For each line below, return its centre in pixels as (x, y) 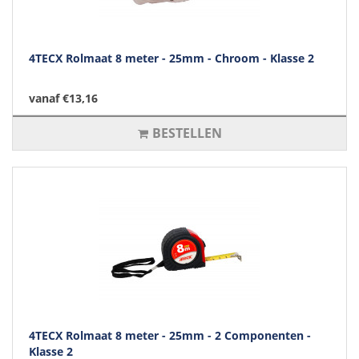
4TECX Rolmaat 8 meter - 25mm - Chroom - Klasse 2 (171, 58)
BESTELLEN (187, 133)
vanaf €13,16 (63, 99)
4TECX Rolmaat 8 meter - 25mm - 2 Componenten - (170, 336)
